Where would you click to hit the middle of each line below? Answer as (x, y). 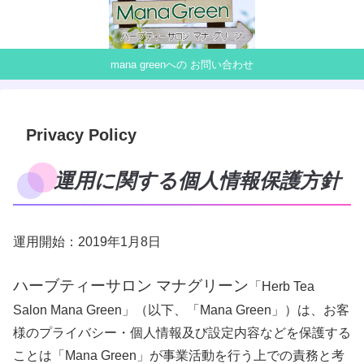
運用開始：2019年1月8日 (87, 242)
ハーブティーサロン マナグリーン (131, 285)
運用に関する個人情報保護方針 (197, 181)
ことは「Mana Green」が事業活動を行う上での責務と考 (179, 355)
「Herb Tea (282, 286)
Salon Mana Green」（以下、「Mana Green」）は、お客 (181, 310)
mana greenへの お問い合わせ (182, 64)
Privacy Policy (81, 135)
